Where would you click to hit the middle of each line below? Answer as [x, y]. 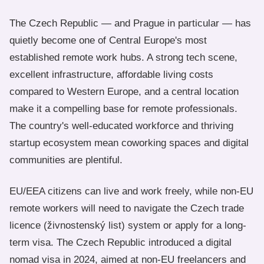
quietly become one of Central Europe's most [108, 40]
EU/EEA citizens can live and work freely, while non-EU [131, 191]
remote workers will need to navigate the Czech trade [127, 208]
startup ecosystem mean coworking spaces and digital [129, 143]
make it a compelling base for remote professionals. [123, 109]
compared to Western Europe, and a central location [124, 92]
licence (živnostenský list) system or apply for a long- [128, 225]
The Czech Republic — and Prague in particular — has [130, 23]
